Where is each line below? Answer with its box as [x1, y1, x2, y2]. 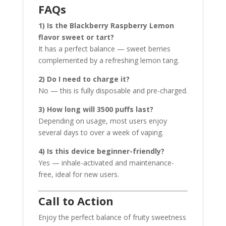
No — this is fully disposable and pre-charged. [38, 86, 188, 95]
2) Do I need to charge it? [38, 74, 130, 84]
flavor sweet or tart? [38, 32, 114, 42]
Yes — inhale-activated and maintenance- [38, 158, 174, 167]
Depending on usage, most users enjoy [38, 116, 167, 126]
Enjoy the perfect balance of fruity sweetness [38, 212, 186, 222]
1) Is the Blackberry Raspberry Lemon [38, 21, 174, 30]
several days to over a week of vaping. [38, 128, 163, 137]
